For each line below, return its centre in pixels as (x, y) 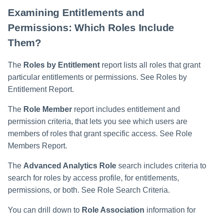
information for (170, 210)
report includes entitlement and (126, 109)
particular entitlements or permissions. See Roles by (97, 77)
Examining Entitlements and (76, 12)
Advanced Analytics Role (70, 165)
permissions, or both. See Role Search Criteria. (89, 190)
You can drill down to (45, 210)
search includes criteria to (161, 165)
